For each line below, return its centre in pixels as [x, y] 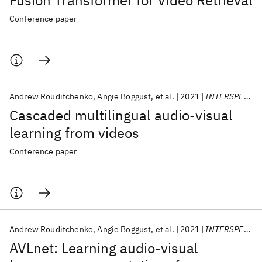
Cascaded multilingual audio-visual [121, 115]
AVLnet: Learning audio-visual [104, 248]
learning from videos [74, 133]
